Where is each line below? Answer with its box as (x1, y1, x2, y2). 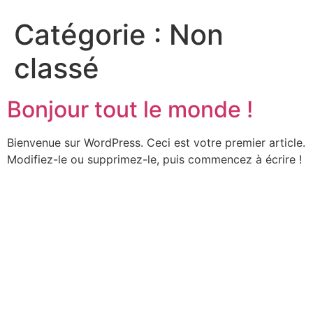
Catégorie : (14, 17, 169, 52)
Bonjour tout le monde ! (7, 96, 253, 123)
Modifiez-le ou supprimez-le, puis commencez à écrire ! (7, 152, 302, 166)
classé (14, 51, 99, 85)
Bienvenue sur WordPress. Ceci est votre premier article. (7, 136, 305, 150)
